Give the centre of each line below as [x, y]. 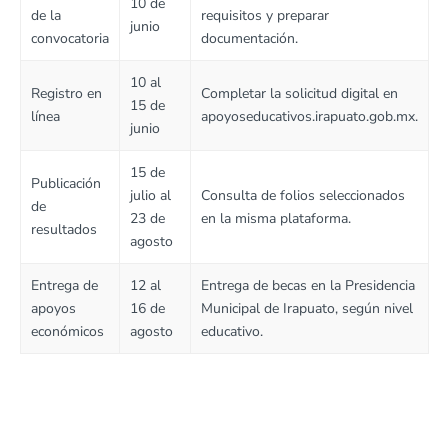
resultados [64, 229]
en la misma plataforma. [276, 218]
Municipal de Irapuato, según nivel [307, 308]
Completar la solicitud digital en [299, 93]
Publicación [66, 183]
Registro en [66, 93]
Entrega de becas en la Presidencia [308, 285]
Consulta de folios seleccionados [303, 195]
